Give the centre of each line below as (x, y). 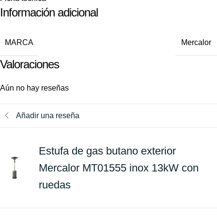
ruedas (55, 185)
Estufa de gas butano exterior (107, 151)
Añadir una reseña (48, 116)
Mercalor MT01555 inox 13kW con (119, 168)
